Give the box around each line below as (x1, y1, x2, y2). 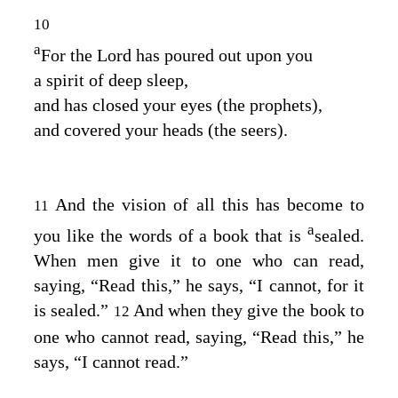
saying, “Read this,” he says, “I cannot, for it (34, 275, 364, 296)
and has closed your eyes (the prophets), (34, 94, 322, 115)
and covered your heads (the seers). (34, 119, 288, 139)
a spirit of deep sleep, (34, 69, 188, 90)
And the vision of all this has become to (55, 194, 365, 214)
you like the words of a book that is (34, 226, 307, 246)
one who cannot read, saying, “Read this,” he (34, 327, 364, 347)
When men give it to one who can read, (34, 251, 364, 271)
